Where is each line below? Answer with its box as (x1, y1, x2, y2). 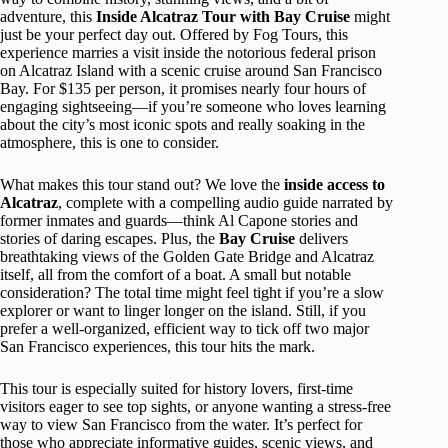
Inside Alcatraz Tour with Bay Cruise (96, 8, 350, 25)
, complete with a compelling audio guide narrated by (58, 194, 393, 211)
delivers (295, 230, 348, 247)
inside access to (284, 176, 385, 193)
